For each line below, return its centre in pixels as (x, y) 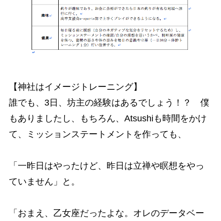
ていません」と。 (44, 181)
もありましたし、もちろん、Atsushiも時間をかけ (108, 118)
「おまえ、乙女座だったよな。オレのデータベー (106, 213)
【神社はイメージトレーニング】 (75, 87)
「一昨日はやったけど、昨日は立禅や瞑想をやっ (106, 166)
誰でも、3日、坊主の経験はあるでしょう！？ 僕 (109, 102)
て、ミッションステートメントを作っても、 (97, 134)
